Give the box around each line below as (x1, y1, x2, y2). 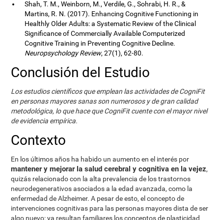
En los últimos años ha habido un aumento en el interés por (11, 155, 190, 163)
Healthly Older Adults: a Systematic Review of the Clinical (25, 20, 196, 27)
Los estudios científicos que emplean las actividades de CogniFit (11, 87, 205, 95)
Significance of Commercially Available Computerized (25, 29, 186, 37)
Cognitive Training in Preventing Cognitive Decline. (25, 39, 176, 47)
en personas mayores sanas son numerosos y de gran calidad (11, 97, 198, 105)
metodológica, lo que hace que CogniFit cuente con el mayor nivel (11, 107, 208, 115)
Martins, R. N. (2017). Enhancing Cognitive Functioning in (25, 10, 199, 18)
